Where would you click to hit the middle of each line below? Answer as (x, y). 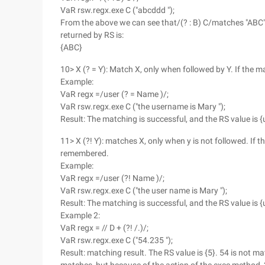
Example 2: (80, 215)
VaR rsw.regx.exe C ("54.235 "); (117, 240)
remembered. (85, 153)
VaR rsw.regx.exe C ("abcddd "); (117, 10)
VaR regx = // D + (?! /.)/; (104, 228)
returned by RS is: (92, 35)
